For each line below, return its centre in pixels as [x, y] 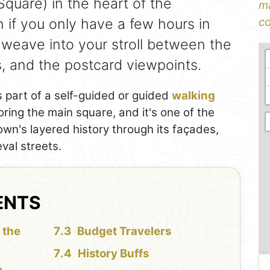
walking [193, 95]
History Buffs [113, 253]
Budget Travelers [124, 231]
